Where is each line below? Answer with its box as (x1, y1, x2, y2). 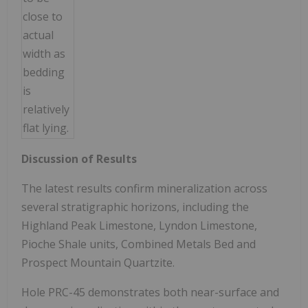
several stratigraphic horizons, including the (21, 199, 249, 214)
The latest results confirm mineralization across (21, 180, 267, 196)
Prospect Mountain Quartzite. (21, 254, 175, 270)
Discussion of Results (21, 151, 137, 166)
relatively (23, 101, 69, 117)
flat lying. (23, 120, 69, 135)
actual (23, 27, 54, 43)
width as (23, 45, 65, 61)
